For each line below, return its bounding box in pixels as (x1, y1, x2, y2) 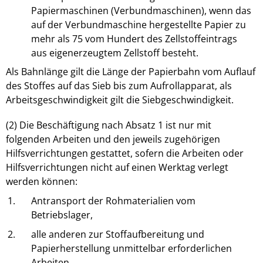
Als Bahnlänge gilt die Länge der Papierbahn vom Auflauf (6, 65, 255, 79)
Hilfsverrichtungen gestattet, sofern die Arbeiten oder (6, 147, 244, 160)
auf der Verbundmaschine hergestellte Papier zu (31, 18, 247, 31)
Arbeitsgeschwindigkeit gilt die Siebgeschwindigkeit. (6, 93, 234, 107)
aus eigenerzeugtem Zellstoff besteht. (31, 46, 199, 59)
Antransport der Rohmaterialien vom (31, 194, 196, 207)
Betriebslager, (31, 208, 93, 221)
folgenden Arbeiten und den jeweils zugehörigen (6, 133, 220, 146)
